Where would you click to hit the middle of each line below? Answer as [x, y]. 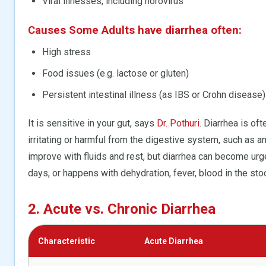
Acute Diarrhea [174, 241]
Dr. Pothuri [178, 123]
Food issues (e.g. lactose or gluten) [115, 73]
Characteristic [66, 241]
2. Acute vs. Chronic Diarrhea [122, 209]
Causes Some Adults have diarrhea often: [135, 30]
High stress [66, 52]
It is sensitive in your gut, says [92, 123]
